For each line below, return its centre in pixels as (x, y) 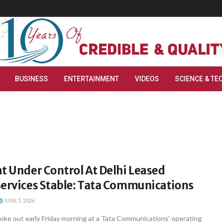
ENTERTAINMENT (91, 79)
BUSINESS (31, 79)
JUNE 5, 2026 (19, 200)
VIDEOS (147, 79)
